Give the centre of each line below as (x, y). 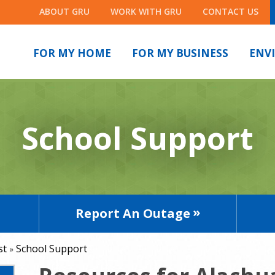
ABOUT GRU (64, 11)
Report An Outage (133, 213)
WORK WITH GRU (146, 11)
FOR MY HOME (72, 53)
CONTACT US (230, 11)
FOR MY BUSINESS (180, 53)
